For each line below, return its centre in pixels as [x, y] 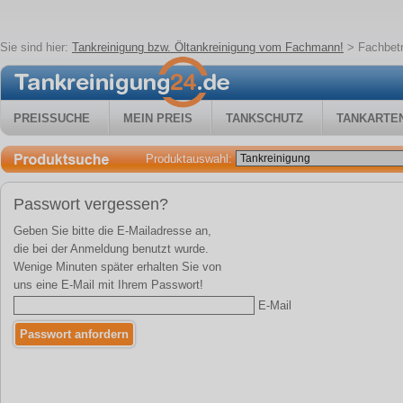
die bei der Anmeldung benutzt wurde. [111, 249]
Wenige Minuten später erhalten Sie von [117, 267]
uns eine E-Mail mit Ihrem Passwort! [108, 285]
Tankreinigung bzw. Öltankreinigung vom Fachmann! [208, 47]
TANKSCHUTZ [264, 118]
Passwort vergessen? [91, 204]
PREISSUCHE [52, 118]
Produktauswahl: [191, 159]
